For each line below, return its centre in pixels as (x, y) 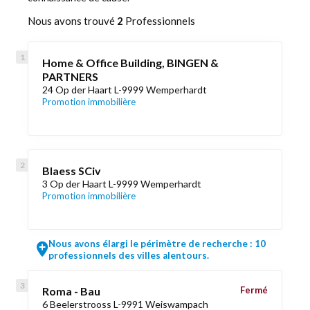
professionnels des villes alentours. (129, 255)
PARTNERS (70, 76)
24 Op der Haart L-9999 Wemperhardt (125, 90)
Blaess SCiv (72, 171)
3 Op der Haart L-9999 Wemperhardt (122, 184)
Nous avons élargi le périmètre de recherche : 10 (157, 244)
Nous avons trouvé (72, 21)
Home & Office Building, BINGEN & (130, 63)
